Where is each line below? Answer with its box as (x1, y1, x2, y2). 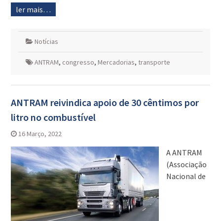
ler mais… (15, 4, 51, 15)
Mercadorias (97, 58, 135, 67)
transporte (138, 58, 170, 67)
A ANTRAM (166, 147, 202, 158)
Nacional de (166, 171, 206, 182)
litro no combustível (10, 111, 96, 124)
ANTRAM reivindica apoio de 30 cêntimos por (10, 96, 199, 109)
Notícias (34, 37, 58, 46)
